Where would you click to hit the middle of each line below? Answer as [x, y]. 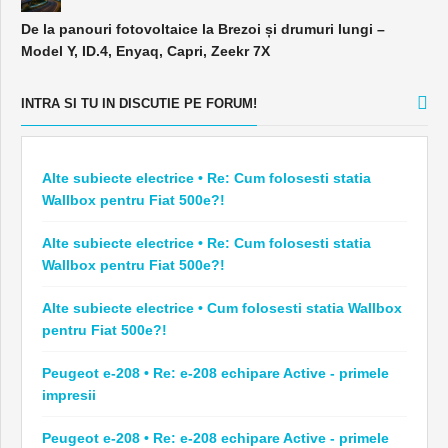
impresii [69, 394]
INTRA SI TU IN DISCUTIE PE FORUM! [139, 103]
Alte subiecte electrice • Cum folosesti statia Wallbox [222, 307]
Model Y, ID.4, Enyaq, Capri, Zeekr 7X [145, 50]
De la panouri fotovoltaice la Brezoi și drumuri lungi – [203, 28]
